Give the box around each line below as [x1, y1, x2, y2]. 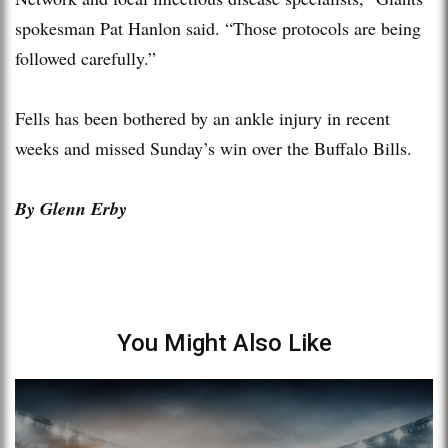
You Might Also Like [116, 328, 332, 357]
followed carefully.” [15, 45, 156, 70]
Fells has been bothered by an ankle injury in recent [15, 105, 390, 130]
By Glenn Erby [15, 195, 127, 221]
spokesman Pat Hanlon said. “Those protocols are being [15, 15, 421, 40]
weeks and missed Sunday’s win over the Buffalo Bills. [15, 135, 412, 160]
